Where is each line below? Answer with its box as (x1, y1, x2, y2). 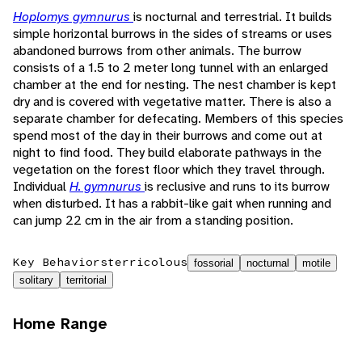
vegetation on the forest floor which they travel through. (13, 161, 325, 179)
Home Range (13, 314, 107, 335)
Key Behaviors (13, 255, 107, 270)
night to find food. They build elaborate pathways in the (13, 144, 322, 162)
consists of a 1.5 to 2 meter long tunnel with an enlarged (13, 59, 328, 77)
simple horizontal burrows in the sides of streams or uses (13, 25, 332, 43)
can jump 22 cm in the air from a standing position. (13, 212, 293, 229)
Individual (13, 178, 69, 196)
